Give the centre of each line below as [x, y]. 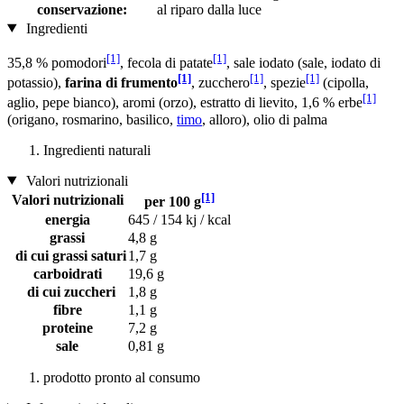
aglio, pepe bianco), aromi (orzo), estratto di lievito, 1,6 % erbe [185, 103]
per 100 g [173, 201]
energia [67, 219]
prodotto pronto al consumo [122, 377]
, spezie [285, 83]
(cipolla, [344, 83]
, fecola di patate [166, 62]
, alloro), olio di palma [265, 119]
